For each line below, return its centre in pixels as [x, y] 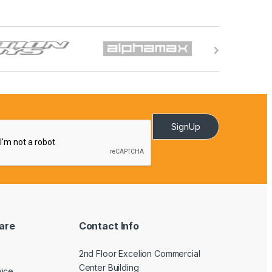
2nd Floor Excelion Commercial [139, 254]
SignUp [185, 127]
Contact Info [109, 226]
